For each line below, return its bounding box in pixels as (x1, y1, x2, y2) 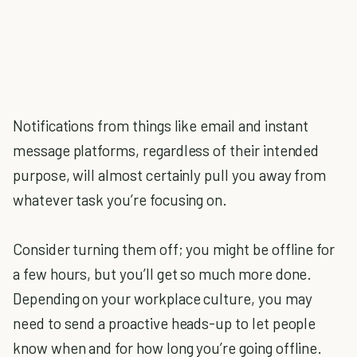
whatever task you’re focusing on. (13, 190, 228, 209)
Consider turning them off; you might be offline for (13, 240, 335, 258)
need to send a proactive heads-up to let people (13, 314, 316, 332)
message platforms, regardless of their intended (13, 141, 320, 159)
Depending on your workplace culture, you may (13, 289, 312, 308)
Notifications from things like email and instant (13, 116, 309, 135)
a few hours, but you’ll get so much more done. (13, 265, 312, 283)
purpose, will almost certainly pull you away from (13, 166, 327, 184)
